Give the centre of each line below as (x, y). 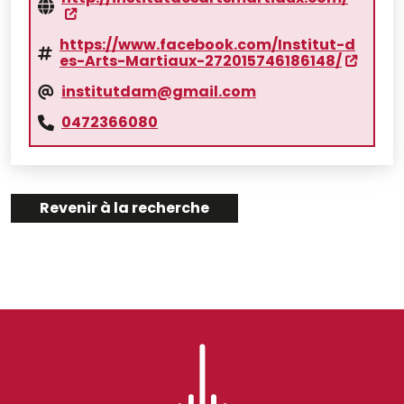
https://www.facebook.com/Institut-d (207, 45)
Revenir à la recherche (124, 208)
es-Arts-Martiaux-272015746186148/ (201, 61)
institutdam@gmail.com (159, 92)
